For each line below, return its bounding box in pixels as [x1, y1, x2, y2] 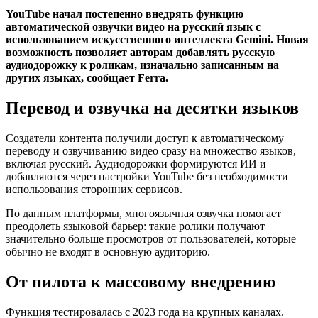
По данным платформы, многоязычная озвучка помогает [6, 207, 281, 219]
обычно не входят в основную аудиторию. [6, 245, 210, 258]
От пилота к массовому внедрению [6, 272, 275, 291]
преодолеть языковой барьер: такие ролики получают [6, 219, 265, 232]
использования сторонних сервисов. [6, 182, 182, 195]
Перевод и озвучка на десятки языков [6, 98, 299, 117]
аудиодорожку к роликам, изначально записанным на [6, 58, 279, 71]
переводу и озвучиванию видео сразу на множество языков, [6, 144, 296, 157]
